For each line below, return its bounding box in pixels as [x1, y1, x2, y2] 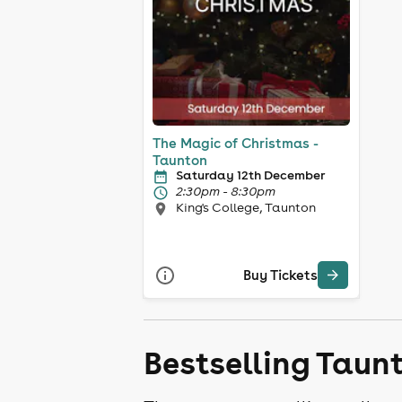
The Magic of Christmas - [153, 134, 319, 152]
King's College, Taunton [176, 198, 316, 215]
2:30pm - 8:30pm [176, 182, 275, 199]
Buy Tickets [243, 267, 318, 284]
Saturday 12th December [176, 166, 325, 183]
